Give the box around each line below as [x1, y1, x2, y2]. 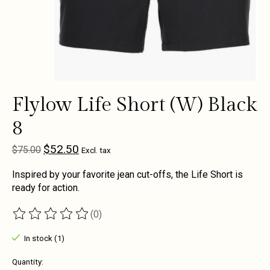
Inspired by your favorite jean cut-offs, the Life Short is [12, 169, 243, 181]
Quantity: [12, 257, 43, 266]
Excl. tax [81, 146, 111, 155]
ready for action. [12, 182, 80, 194]
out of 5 [136, 213, 171, 225]
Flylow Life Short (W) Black [12, 93, 257, 117]
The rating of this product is [12, 213, 130, 225]
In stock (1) [24, 234, 64, 243]
